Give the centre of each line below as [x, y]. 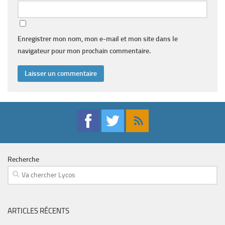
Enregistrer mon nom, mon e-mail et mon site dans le [98, 39]
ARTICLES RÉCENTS [38, 211]
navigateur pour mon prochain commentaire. [84, 51]
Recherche [23, 160]
